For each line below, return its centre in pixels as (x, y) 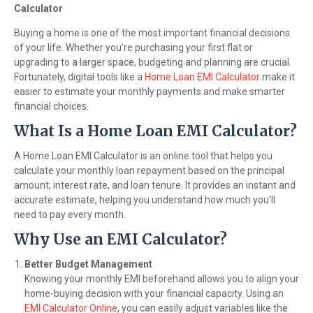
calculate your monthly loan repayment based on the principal (149, 170)
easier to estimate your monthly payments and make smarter (150, 92)
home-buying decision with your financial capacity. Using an (154, 293)
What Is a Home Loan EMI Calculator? (155, 131)
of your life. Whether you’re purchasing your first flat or (133, 48)
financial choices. (51, 106)
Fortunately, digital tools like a (79, 77)
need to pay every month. (70, 214)
